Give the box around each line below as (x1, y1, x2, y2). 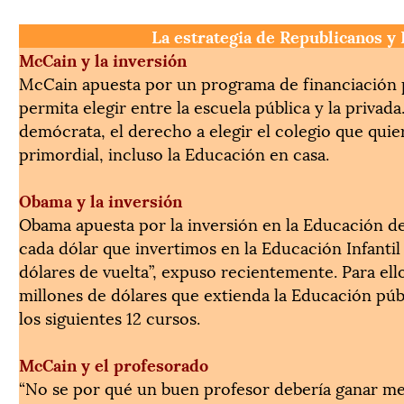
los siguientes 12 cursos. (19, 304, 200, 329)
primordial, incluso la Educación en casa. (19, 140, 329, 165)
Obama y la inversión (19, 187, 182, 212)
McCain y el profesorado (19, 351, 208, 376)
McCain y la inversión (19, 46, 187, 71)
